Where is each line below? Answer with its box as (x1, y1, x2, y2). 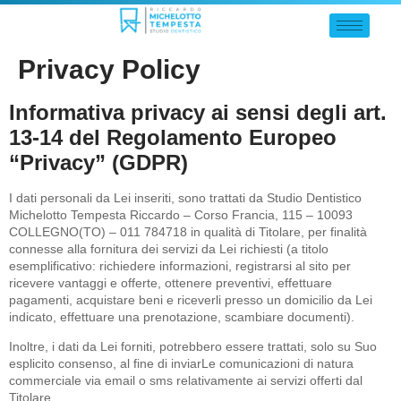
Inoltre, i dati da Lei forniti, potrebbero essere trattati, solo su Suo (9, 339, 377, 354)
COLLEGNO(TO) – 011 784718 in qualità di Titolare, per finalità (9, 225, 367, 239)
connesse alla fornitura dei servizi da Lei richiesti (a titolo (9, 242, 328, 256)
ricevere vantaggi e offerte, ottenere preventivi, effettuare (9, 276, 332, 290)
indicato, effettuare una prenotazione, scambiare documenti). (9, 310, 354, 324)
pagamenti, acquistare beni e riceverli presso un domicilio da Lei (9, 293, 372, 307)
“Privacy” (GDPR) (9, 150, 188, 175)
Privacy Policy (18, 55, 200, 84)
